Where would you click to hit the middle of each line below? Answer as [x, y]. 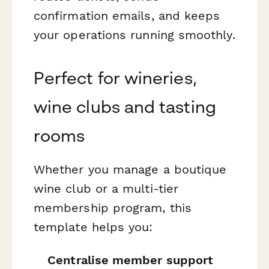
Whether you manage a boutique [130, 169]
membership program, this [113, 207]
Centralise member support [131, 260]
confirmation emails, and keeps [127, 15]
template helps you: [93, 227]
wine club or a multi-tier [106, 188]
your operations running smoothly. [134, 35]
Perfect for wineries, [115, 77]
